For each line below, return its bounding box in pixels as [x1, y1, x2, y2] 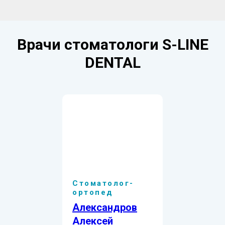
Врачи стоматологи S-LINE [17, 35, 208, 53]
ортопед [72, 187, 114, 197]
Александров [72, 201, 137, 213]
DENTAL [84, 53, 141, 71]
